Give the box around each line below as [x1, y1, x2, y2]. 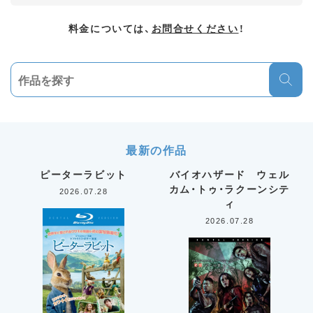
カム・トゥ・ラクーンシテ [168, 181, 291, 196]
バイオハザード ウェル [169, 166, 290, 181]
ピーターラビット [40, 166, 127, 181]
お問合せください [151, 20, 239, 35]
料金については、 [68, 20, 152, 35]
